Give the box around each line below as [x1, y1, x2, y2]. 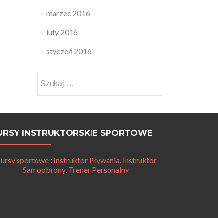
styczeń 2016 [46, 46, 91, 55]
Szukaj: [37, 72, 61, 81]
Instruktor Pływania [53, 155, 120, 164]
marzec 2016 [46, 8, 90, 18]
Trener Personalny [68, 165, 129, 174]
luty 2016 [46, 27, 78, 36]
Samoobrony [23, 165, 65, 174]
